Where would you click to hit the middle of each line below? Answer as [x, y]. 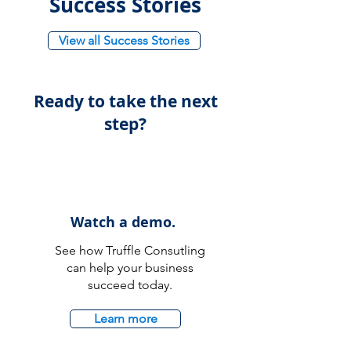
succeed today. [130, 285]
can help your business [130, 268]
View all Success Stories [124, 40]
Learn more [125, 318]
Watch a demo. [123, 222]
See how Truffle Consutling [130, 250]
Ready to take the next [125, 101]
